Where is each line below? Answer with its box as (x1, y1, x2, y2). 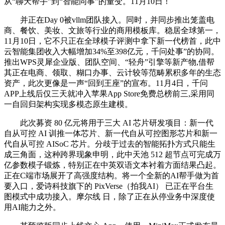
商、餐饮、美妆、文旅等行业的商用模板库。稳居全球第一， (4, 26, 221, 35)
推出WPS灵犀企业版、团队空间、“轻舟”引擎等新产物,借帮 (4, 57, 214, 66)
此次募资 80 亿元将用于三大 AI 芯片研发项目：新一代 (4, 118, 213, 127)
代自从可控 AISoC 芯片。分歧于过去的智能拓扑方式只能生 (4, 139, 215, 148)
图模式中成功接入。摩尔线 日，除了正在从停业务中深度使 (4, 192, 215, 201)
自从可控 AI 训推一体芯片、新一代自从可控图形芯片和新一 (4, 129, 217, 138)
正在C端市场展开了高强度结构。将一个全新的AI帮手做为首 (4, 171, 219, 180)
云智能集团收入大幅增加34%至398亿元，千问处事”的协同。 (4, 47, 219, 56)
